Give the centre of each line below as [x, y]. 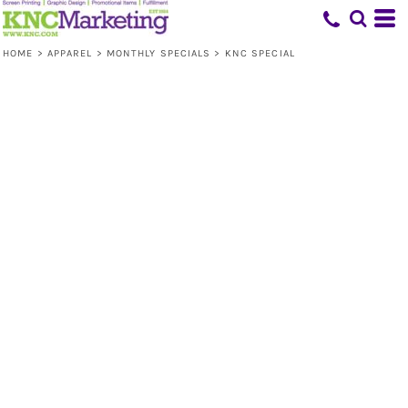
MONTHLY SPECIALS [158, 53]
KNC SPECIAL [260, 53]
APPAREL [70, 53]
